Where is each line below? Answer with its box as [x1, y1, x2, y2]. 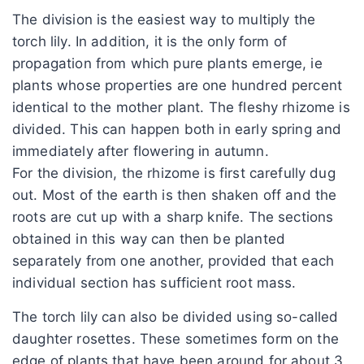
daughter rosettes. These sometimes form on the [12, 330, 339, 347]
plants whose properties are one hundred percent [12, 76, 343, 93]
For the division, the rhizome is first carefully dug [12, 164, 336, 181]
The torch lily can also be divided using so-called [12, 308, 339, 325]
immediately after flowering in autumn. [12, 142, 269, 159]
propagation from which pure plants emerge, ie [12, 54, 323, 71]
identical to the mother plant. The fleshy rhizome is [12, 98, 350, 115]
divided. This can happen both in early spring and [12, 120, 342, 137]
